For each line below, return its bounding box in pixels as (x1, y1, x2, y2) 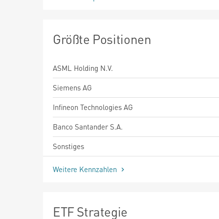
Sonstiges (53, 141, 84, 151)
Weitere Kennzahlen (53, 164, 119, 174)
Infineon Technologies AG (53, 102, 133, 112)
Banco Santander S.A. (53, 121, 123, 131)
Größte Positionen (53, 30, 152, 47)
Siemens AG (53, 82, 92, 92)
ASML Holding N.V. (53, 63, 113, 73)
